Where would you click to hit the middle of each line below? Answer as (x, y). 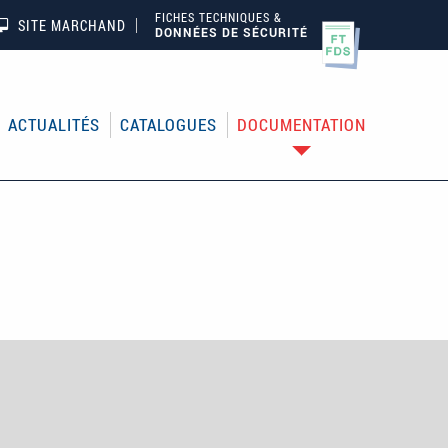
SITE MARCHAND (72, 25)
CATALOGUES (169, 125)
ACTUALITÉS (54, 125)
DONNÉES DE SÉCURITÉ (232, 32)
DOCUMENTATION (302, 125)
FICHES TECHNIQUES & (219, 17)
